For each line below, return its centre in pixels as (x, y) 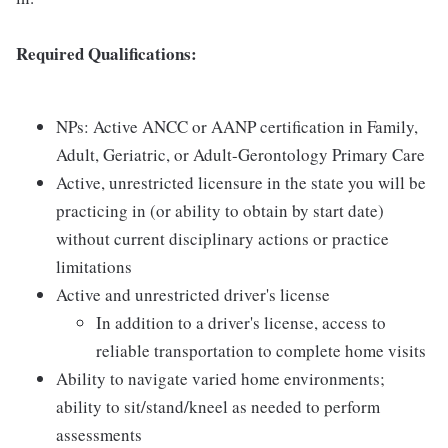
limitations (94, 266)
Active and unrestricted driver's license (193, 294)
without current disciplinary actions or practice (222, 238)
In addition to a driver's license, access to (241, 322)
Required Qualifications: (106, 53)
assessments (99, 434)
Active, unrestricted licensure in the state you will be (241, 182)
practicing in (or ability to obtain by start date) (220, 210)
